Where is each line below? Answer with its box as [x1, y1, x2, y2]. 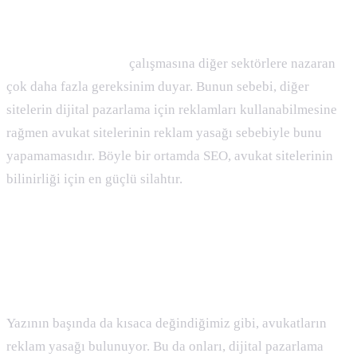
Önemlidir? [6, 270, 107, 294]
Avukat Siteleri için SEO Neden [6, 244, 280, 268]
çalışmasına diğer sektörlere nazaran [126, 56, 335, 72]
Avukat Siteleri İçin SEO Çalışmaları [6, 10, 328, 33]
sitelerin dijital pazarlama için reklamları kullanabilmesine [6, 102, 337, 118]
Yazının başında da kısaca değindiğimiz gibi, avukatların [6, 316, 327, 331]
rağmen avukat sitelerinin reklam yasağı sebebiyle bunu [6, 125, 322, 141]
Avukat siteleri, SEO [6, 56, 126, 72]
